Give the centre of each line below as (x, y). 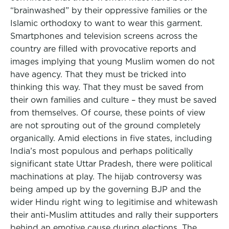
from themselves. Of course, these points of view (108, 113)
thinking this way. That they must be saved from (107, 87)
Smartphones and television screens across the (104, 36)
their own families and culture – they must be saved (113, 100)
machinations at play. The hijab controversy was (106, 177)
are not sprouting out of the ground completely (105, 125)
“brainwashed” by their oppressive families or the (109, 10)
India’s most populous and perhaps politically (101, 151)
